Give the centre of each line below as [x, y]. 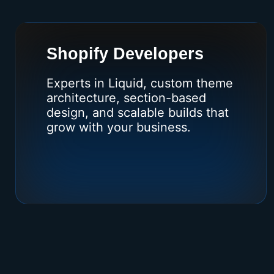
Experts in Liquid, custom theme [140, 83]
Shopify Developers [125, 54]
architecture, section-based [126, 98]
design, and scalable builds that [138, 112]
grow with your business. [119, 127]
